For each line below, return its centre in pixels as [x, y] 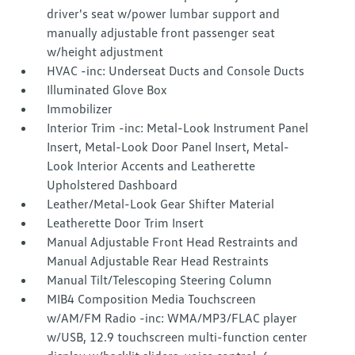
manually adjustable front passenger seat [161, 32]
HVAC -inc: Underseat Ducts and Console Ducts [176, 71]
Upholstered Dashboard [113, 185]
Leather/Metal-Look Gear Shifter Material [161, 204]
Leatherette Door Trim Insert [126, 223]
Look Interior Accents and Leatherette [151, 166]
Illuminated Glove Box [107, 90]
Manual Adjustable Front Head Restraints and [173, 242]
